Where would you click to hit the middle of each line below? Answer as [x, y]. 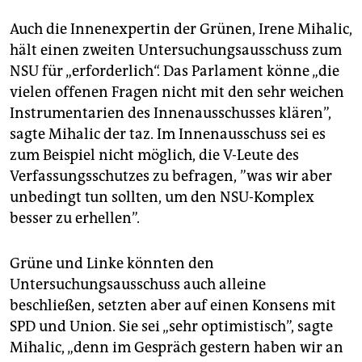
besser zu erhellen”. [75, 218]
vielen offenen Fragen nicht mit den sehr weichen [177, 92]
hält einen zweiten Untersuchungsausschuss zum [176, 50]
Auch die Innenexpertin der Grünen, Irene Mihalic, [181, 29]
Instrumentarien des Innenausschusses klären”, [170, 113]
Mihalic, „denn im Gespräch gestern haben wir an [177, 347]
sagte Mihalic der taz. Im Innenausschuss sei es [168, 134]
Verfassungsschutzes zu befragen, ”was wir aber [171, 176]
